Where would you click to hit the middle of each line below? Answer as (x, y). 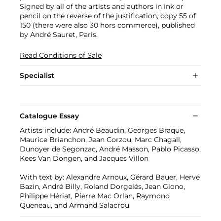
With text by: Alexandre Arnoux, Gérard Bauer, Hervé (110, 177)
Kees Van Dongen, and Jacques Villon (84, 159)
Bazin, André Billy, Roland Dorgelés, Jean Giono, (102, 187)
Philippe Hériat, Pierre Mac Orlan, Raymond (95, 196)
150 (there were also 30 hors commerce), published (107, 25)
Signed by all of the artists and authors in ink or (102, 7)
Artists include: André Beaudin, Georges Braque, (102, 130)
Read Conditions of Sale (61, 55)
